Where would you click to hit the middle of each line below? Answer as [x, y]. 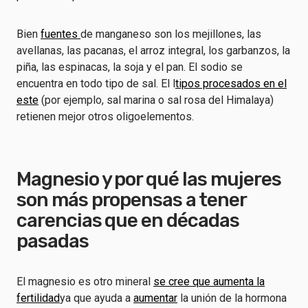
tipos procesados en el [231, 84]
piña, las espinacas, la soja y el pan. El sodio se [130, 67]
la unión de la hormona [232, 298]
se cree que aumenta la [209, 282]
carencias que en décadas [128, 220]
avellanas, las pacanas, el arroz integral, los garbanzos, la [153, 51]
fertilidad [38, 298]
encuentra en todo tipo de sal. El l [96, 84]
